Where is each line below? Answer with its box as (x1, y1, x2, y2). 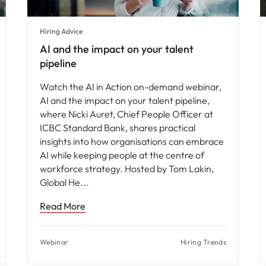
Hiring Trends (180, 237, 226, 247)
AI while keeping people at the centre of (40, 149, 204, 161)
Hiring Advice (40, 27, 83, 36)
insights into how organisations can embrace (40, 135, 224, 148)
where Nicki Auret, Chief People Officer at (40, 108, 213, 121)
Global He (40, 176, 82, 189)
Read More (40, 200, 85, 213)
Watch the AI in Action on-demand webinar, (40, 81, 221, 93)
